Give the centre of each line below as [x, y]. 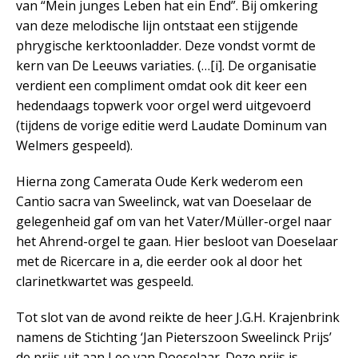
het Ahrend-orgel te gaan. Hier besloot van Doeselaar [177, 242]
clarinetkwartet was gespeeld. [105, 282]
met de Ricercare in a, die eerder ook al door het [159, 262]
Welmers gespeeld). [74, 146]
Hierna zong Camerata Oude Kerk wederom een [159, 182]
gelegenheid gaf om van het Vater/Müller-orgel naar [174, 222]
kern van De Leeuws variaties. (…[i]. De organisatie [166, 66]
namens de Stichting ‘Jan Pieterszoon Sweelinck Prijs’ [174, 338]
